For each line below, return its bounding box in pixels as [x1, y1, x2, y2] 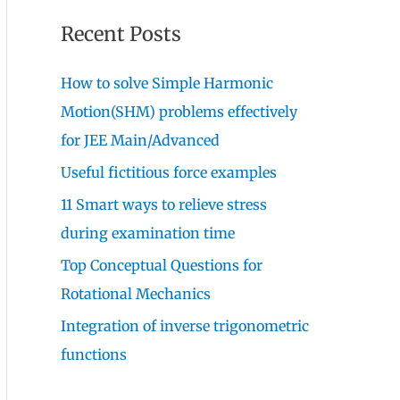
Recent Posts [61, 21, 181, 46]
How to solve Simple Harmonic [61, 73, 273, 92]
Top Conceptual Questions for [61, 255, 262, 274]
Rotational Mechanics [61, 284, 211, 303]
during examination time [61, 223, 235, 242]
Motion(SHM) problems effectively [61, 102, 297, 121]
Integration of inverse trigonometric [61, 316, 309, 335]
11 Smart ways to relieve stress [61, 195, 267, 213]
